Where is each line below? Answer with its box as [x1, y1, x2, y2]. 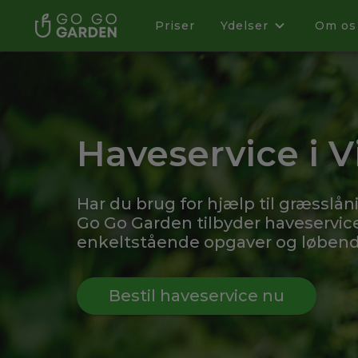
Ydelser [221, 18, 268, 33]
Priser [155, 18, 195, 33]
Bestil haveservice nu [109, 285, 284, 305]
